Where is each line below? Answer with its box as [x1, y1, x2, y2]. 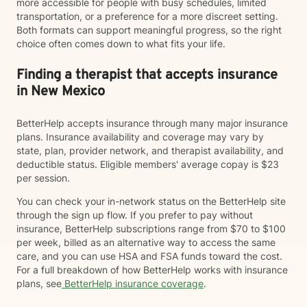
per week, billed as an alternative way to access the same [16, 236, 275, 248]
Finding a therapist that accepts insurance [16, 66, 278, 84]
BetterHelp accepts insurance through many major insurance [16, 117, 288, 129]
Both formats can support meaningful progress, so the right [16, 24, 282, 36]
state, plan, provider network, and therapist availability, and [16, 145, 284, 156]
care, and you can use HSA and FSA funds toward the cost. [16, 250, 282, 262]
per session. [16, 172, 73, 184]
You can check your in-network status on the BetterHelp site [16, 195, 286, 207]
